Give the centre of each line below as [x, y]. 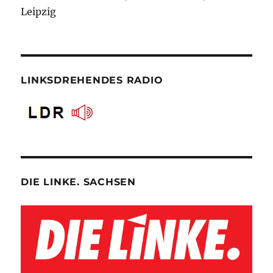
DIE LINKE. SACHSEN [78, 182]
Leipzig [39, 11]
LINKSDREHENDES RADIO [92, 80]
